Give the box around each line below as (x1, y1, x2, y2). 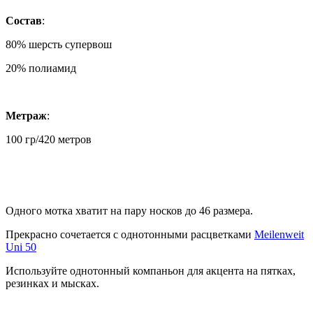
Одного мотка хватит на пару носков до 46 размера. (6, 204, 253, 217)
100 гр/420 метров (6, 133, 92, 145)
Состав (6, 14, 42, 27)
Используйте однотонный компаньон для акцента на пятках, (6, 264, 296, 277)
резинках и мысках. (6, 277, 99, 289)
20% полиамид (6, 61, 79, 74)
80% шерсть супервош (6, 38, 115, 50)
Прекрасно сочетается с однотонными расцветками (6, 228, 254, 240)
